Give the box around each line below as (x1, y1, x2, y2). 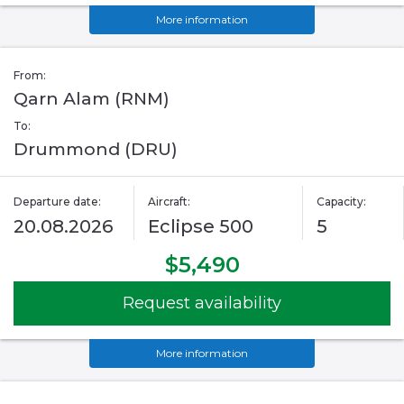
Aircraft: (148, 195, 191, 209)
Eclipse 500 (148, 216, 254, 238)
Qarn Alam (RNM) (14, 88, 170, 110)
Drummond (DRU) (14, 139, 178, 161)
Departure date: (14, 195, 101, 209)
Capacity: (316, 195, 366, 209)
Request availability (123, 293, 281, 314)
